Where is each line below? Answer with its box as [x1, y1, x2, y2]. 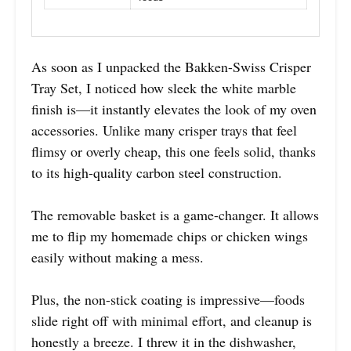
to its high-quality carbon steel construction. [31, 163, 282, 183]
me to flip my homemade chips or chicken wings [31, 226, 308, 246]
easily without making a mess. [31, 248, 204, 267]
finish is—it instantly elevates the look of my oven [31, 100, 317, 119]
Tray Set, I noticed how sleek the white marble [31, 78, 296, 98]
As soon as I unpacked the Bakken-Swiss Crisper [31, 57, 311, 77]
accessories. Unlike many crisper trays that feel [31, 121, 297, 140]
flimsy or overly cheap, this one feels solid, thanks [31, 142, 316, 161]
